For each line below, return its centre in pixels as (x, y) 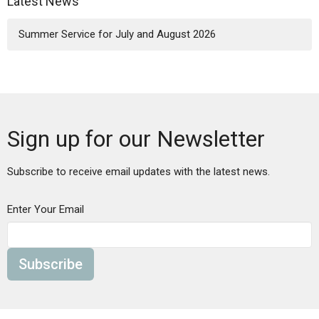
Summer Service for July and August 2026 (117, 34)
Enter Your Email (46, 209)
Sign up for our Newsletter (136, 139)
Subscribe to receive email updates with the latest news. (138, 172)
